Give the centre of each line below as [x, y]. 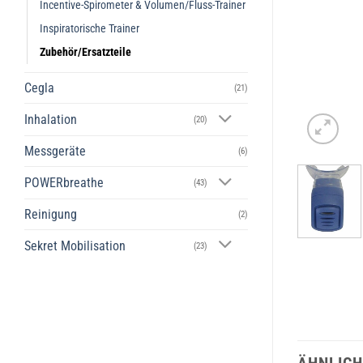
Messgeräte [55, 152]
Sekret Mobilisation [75, 246]
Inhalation [51, 120]
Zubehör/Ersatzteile [85, 53]
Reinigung [51, 214]
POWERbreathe [64, 183]
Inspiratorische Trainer [90, 29]
